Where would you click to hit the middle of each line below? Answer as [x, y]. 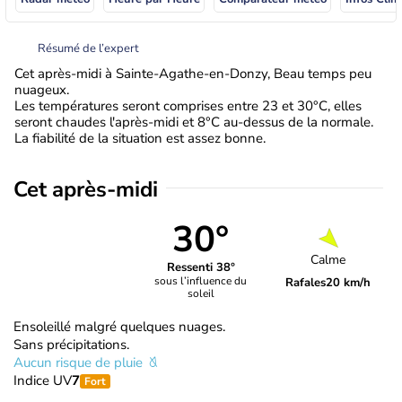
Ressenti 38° [201, 268]
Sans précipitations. [71, 344]
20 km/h [349, 283]
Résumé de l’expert [88, 48]
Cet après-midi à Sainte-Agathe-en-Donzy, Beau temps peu [193, 73]
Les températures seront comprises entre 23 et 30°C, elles [188, 105]
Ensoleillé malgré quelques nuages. [119, 326]
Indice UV [43, 380]
